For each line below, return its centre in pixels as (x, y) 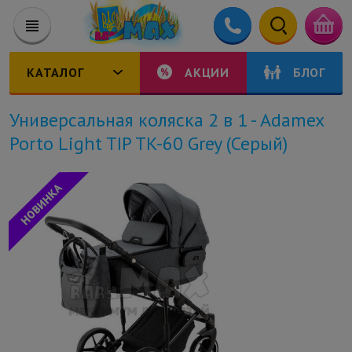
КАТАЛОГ (55, 72)
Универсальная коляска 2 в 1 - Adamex (167, 119)
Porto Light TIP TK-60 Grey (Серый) (148, 143)
